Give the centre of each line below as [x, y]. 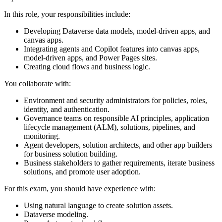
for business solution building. [71, 154]
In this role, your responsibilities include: [67, 14]
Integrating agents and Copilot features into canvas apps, [112, 49]
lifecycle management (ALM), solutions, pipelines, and [110, 127]
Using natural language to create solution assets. [98, 205]
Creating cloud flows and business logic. [87, 66]
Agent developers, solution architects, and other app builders [118, 145]
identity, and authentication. [67, 109]
